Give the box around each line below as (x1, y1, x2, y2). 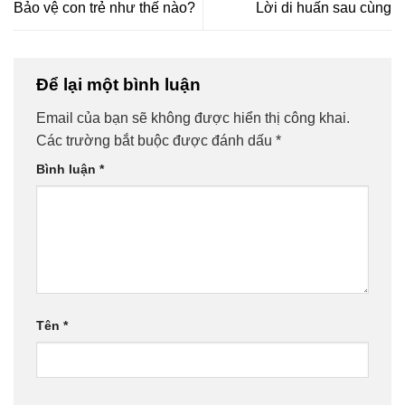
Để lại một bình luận (36, 74, 205, 94)
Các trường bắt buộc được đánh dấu (36, 133, 276, 149)
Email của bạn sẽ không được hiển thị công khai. (36, 110, 350, 127)
